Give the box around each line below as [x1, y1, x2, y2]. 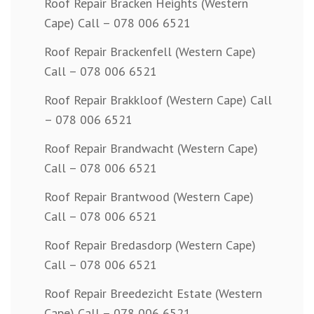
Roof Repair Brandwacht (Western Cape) [44, 140, 258, 157]
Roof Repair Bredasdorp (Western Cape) [44, 237, 256, 254]
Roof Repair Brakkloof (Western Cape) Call [44, 92, 272, 109]
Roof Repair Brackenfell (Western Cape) [44, 43, 256, 60]
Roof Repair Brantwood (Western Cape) [44, 189, 254, 205]
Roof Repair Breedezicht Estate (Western [44, 285, 262, 302]
